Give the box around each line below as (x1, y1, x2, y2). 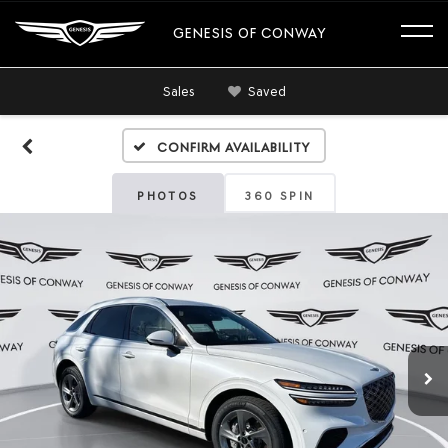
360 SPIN (245, 189, 315, 203)
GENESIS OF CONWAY (173, 24, 327, 41)
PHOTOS (137, 189, 199, 203)
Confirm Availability (157, 140, 311, 155)
